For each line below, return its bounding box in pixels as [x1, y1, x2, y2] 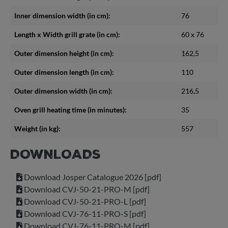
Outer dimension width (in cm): [14, 86, 112, 95]
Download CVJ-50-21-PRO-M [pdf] [22, 184, 150, 194]
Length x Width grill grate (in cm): [14, 30, 120, 39]
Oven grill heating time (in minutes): [14, 105, 127, 114]
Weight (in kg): [14, 124, 61, 133]
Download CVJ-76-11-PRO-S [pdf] [22, 208, 146, 218]
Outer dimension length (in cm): [14, 67, 114, 76]
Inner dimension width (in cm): [14, 11, 110, 20]
